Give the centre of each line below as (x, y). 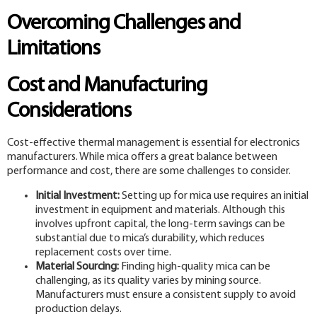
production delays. (79, 309)
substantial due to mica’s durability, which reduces (150, 238)
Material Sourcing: (77, 266)
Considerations (69, 112)
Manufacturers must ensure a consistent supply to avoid (166, 295)
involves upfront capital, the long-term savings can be (160, 224)
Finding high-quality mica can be (195, 266)
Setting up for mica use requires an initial (214, 196)
